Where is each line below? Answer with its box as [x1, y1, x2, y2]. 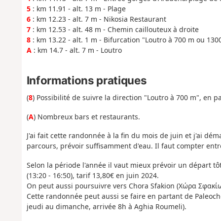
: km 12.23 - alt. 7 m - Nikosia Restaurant [30, 14, 166, 24]
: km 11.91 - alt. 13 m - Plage [30, 3, 126, 13]
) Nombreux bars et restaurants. [33, 111, 140, 121]
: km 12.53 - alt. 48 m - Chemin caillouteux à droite [30, 24, 199, 34]
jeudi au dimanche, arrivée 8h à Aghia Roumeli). [26, 201, 186, 211]
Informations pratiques [26, 74, 147, 87]
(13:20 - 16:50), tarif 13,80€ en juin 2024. [26, 170, 159, 180]
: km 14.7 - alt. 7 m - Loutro [31, 45, 122, 55]
